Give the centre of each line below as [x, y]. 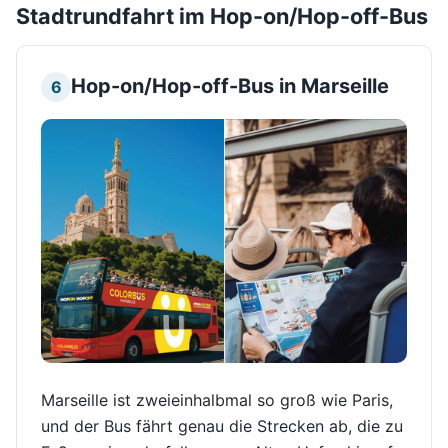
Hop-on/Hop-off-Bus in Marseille [230, 86]
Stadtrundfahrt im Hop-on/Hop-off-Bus [222, 16]
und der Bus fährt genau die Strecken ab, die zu [222, 426]
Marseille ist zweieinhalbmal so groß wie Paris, [217, 400]
